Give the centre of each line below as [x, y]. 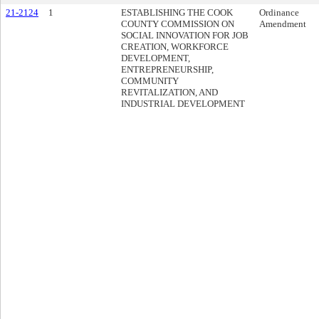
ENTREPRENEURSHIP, [167, 69]
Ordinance [279, 12]
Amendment [283, 24]
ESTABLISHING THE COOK [177, 12]
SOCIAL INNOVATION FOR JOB [185, 35]
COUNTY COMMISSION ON [178, 24]
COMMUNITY [150, 81]
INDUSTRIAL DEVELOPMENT [183, 104]
